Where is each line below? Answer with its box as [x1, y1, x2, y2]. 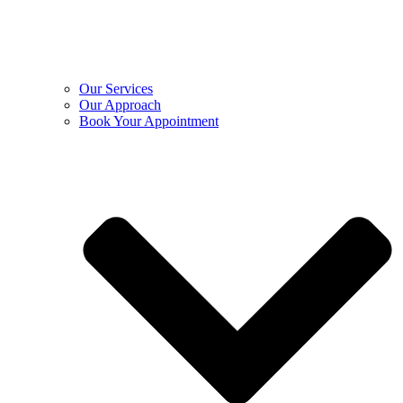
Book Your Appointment [79, 113, 219, 130]
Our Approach [79, 97, 161, 113]
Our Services [79, 81, 153, 97]
